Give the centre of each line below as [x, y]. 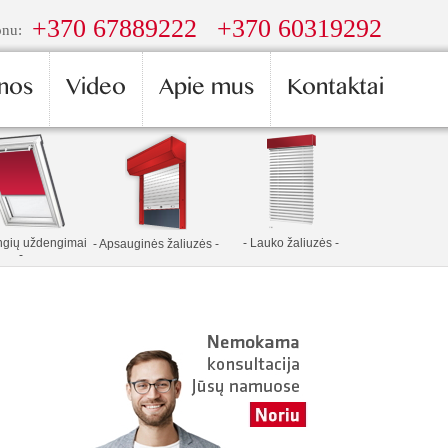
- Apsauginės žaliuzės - [155, 244]
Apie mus [206, 91]
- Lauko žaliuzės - [290, 243]
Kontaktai [335, 91]
